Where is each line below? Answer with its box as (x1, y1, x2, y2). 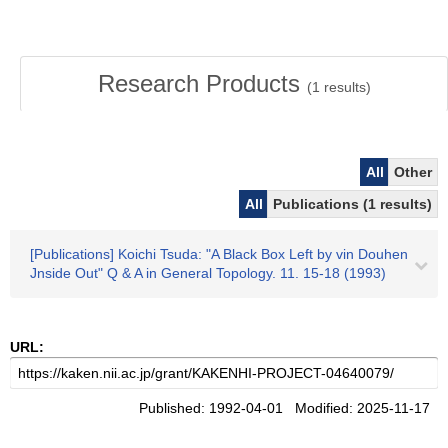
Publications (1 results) (273, 196, 432, 212)
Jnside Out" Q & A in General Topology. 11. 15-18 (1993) (30, 265, 386, 281)
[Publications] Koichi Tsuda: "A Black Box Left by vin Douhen (30, 246, 408, 262)
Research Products (97, 70, 307, 97)
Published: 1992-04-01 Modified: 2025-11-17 (139, 400, 438, 416)
